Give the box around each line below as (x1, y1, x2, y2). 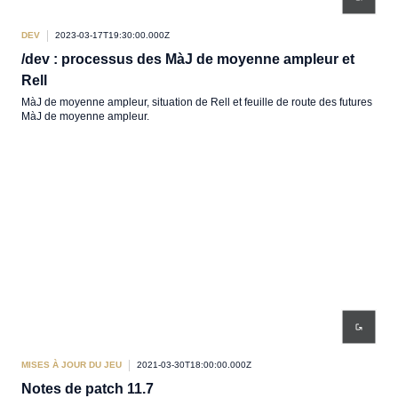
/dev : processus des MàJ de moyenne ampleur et (21, 52, 354, 67)
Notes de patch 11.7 (21, 381, 154, 396)
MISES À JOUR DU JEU (21, 360, 122, 370)
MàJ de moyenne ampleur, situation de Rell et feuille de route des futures (21, 96, 372, 108)
